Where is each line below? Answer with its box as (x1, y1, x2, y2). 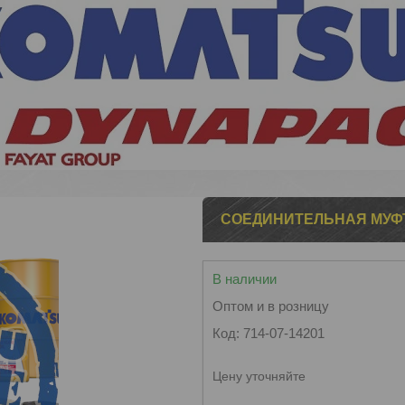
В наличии (212, 271, 277, 287)
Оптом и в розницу (212, 298, 329, 314)
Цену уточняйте (212, 369, 306, 383)
